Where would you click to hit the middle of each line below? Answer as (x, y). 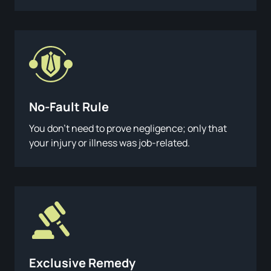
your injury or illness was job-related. (109, 142)
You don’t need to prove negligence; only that (128, 128)
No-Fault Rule (69, 106)
